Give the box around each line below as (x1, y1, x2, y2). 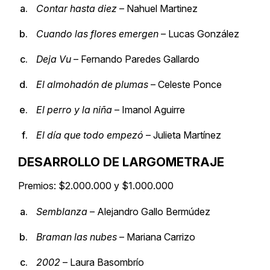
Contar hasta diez (36, 2, 117, 14)
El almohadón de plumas (36, 78, 148, 90)
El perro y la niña (36, 103, 112, 116)
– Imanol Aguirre (112, 103, 185, 116)
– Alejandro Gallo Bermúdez (87, 206, 210, 218)
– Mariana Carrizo (117, 231, 195, 243)
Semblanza (36, 206, 87, 218)
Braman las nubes (36, 231, 117, 243)
